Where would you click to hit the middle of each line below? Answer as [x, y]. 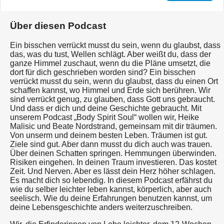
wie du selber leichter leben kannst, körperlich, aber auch [111, 189]
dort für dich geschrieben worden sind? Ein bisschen [103, 72]
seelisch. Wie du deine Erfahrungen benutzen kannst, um [111, 198]
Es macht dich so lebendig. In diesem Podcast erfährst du [111, 180]
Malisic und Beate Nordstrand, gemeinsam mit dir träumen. [113, 126]
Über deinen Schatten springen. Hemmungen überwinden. [113, 153]
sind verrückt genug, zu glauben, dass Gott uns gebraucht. [112, 99]
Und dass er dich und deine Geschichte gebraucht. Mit [106, 108]
